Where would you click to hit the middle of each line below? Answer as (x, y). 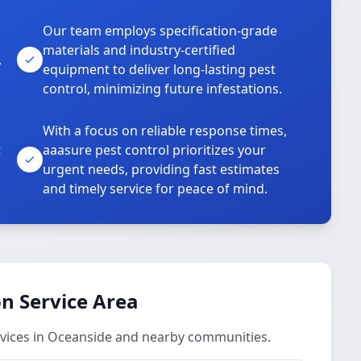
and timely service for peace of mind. (156, 189)
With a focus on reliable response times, (165, 131)
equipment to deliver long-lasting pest (160, 69)
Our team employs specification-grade (160, 31)
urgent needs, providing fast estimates (162, 169)
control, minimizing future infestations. (163, 89)
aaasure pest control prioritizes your (155, 150)
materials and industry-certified (139, 50)
